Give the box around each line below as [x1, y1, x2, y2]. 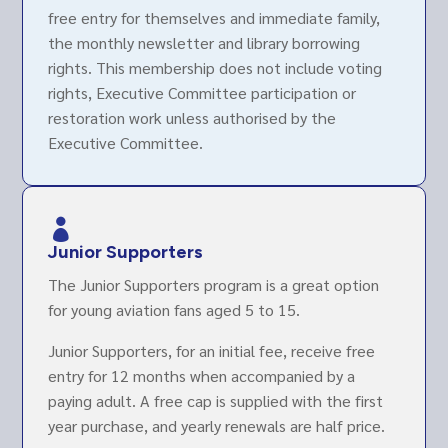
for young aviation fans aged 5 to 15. [47, 299, 300, 321]
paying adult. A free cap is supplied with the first [47, 390, 383, 412]
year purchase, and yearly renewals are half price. [47, 415, 385, 437]
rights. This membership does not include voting [47, 57, 382, 79]
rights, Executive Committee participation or [47, 82, 356, 104]
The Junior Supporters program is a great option [47, 274, 379, 296]
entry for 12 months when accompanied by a [47, 365, 355, 387]
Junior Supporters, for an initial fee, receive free [47, 340, 375, 362]
